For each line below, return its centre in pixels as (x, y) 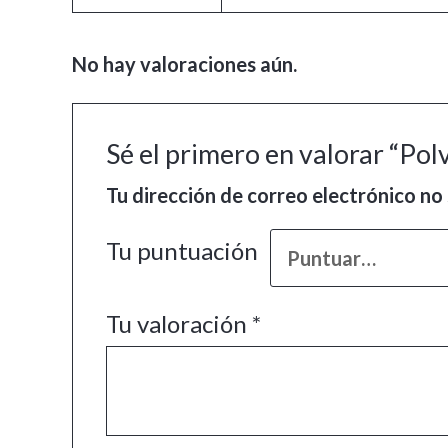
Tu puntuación (182, 251)
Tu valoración (179, 324)
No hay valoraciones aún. (184, 63)
